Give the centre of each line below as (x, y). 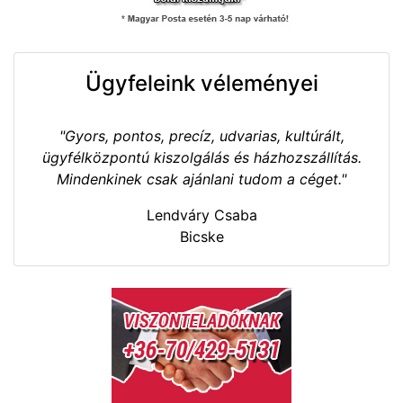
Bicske (201, 236)
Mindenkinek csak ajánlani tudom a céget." (201, 179)
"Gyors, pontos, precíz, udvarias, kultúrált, (201, 135)
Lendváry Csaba (201, 215)
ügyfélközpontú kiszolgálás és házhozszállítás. (201, 157)
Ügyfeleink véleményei (201, 83)
